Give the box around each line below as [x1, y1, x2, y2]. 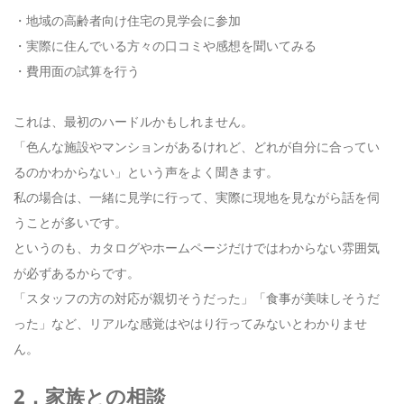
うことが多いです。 [14, 213, 127, 231]
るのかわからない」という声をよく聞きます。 [14, 162, 279, 180]
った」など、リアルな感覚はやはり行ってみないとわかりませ [14, 314, 367, 332]
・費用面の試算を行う [14, 61, 140, 79]
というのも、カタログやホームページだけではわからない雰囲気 [14, 238, 380, 256]
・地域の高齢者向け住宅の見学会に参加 [14, 11, 241, 29]
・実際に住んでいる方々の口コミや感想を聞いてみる [14, 36, 317, 54]
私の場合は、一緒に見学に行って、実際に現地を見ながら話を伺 [14, 188, 380, 206]
